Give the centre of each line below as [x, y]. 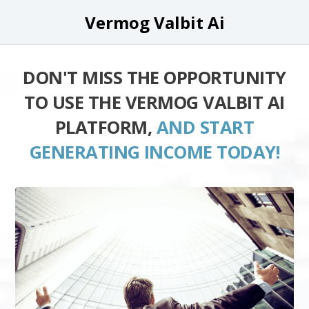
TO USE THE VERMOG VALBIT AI [154, 102]
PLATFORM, [106, 127]
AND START [205, 127]
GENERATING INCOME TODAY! [154, 152]
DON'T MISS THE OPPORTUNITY [154, 78]
